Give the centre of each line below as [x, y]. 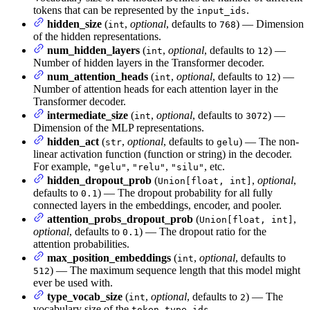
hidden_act [73, 142]
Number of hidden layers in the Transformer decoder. [149, 63]
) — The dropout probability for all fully [185, 193]
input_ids [221, 11]
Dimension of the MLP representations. [119, 128]
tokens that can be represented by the [115, 10]
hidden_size [74, 24]
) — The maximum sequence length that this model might [175, 271]
